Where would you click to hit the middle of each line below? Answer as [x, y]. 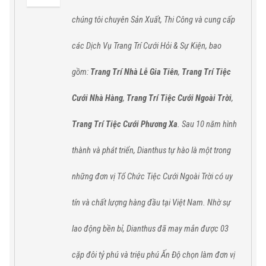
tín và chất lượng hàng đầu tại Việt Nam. [139, 202]
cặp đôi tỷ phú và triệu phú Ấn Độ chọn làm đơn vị [153, 254]
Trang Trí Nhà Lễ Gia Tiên [134, 72]
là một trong [211, 150]
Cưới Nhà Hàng [97, 98]
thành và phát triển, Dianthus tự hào [131, 150]
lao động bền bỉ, [99, 228]
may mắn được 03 [198, 228]
